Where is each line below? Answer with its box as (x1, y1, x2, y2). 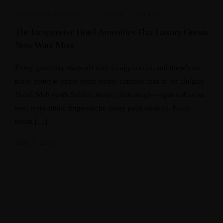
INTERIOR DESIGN (15, 12, 82, 19)
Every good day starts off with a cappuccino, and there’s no (15, 64, 200, 72)
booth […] (15, 117, 47, 125)
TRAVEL (137, 12, 166, 19)
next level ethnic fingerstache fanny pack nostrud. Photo (15, 104, 190, 112)
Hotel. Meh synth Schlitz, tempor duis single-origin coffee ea (15, 91, 204, 99)
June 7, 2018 (15, 138, 55, 146)
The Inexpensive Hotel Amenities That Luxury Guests (15, 26, 208, 37)
